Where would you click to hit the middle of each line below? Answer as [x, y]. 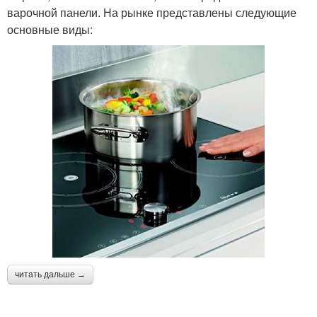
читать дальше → [50, 274]
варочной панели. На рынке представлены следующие [152, 12]
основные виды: [50, 29]
